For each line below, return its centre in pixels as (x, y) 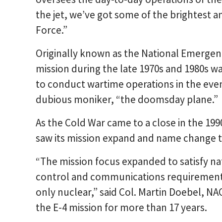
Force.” (52, 30)
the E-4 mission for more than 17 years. (121, 208)
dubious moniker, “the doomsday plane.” (127, 100)
